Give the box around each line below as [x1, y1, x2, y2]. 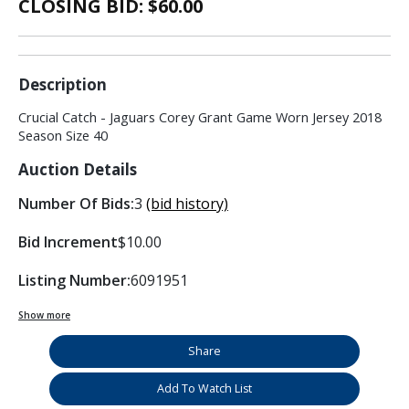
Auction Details [18, 159, 137, 181]
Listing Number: [18, 270, 131, 291]
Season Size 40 [18, 127, 108, 145]
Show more [18, 309, 70, 322]
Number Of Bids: [18, 194, 134, 215]
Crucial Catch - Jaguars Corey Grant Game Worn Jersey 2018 [18, 109, 382, 127]
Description [18, 74, 107, 96]
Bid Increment [18, 232, 118, 253]
